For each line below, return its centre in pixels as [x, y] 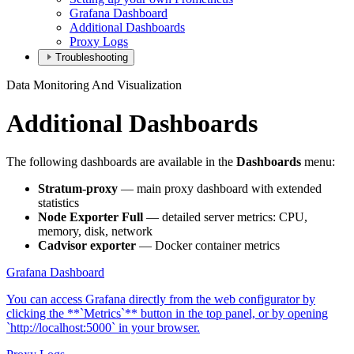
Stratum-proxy [78, 189]
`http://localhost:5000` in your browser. [103, 328]
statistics [58, 203]
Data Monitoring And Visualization [94, 85]
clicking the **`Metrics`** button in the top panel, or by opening [167, 314]
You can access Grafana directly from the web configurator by [161, 299]
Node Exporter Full [90, 217]
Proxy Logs [99, 41]
